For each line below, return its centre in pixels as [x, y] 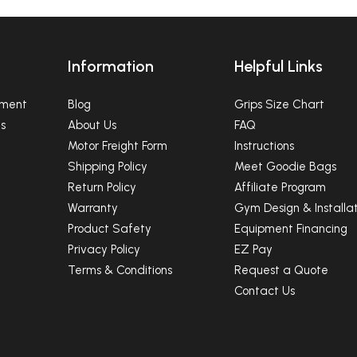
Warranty [92, 208]
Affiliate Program [280, 187]
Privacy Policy [104, 249]
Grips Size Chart [279, 104]
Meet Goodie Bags [285, 166]
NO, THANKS [178, 103]
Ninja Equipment [82, 10]
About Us [92, 125]
